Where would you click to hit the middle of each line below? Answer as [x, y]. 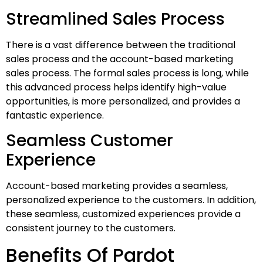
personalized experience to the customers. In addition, [131, 200]
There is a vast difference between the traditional [121, 45]
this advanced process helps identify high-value [116, 87]
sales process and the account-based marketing [119, 59]
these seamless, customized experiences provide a [123, 214]
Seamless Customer [90, 141]
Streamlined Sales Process [115, 19]
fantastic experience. [56, 115]
